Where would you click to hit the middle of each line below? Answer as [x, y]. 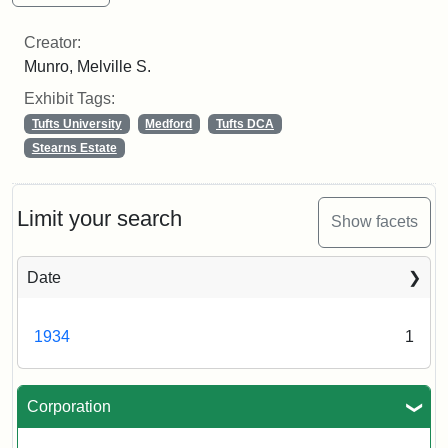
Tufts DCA [244, 123]
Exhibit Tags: [69, 98]
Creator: [52, 42]
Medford [169, 123]
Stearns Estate [74, 147]
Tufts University [76, 123]
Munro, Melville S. [87, 66]
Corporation [69, 406]
